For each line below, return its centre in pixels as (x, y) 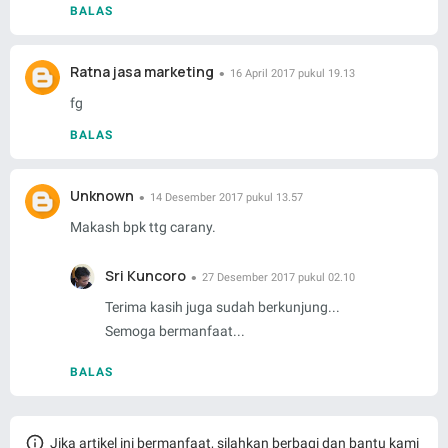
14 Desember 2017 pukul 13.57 (226, 198)
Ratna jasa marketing (142, 72)
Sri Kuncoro (145, 276)
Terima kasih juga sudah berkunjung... (222, 307)
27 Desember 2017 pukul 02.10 (278, 278)
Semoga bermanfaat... (175, 331)
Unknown (102, 196)
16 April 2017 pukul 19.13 (292, 74)
